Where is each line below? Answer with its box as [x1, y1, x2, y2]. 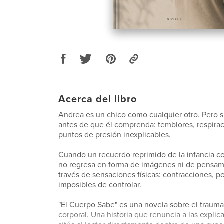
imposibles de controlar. [58, 180, 141, 190]
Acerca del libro [58, 93, 137, 105]
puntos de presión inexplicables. [58, 130, 171, 140]
